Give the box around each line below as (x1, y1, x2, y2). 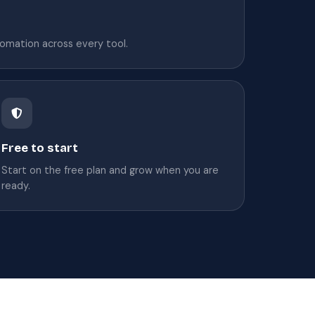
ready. (1, 179, 31, 192)
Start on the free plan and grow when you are (1, 163, 219, 176)
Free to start (1, 141, 79, 155)
